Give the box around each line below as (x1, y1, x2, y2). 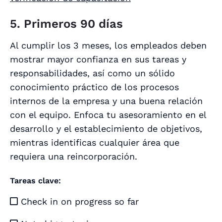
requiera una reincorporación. (10, 151, 137, 162)
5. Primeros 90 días (10, 17, 123, 31)
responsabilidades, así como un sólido (10, 68, 175, 79)
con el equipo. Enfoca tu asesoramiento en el (10, 110, 206, 120)
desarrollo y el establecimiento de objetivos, (10, 123, 202, 134)
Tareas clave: (10, 176, 61, 186)
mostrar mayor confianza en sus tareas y (10, 54, 186, 65)
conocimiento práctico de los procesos (10, 82, 179, 93)
